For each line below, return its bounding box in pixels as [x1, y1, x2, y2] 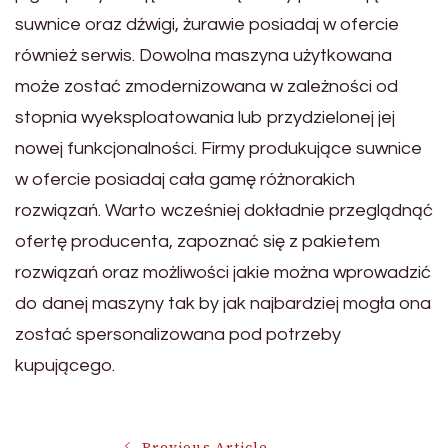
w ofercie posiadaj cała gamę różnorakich [15, 169, 355, 189]
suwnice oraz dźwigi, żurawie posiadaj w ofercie [15, 14, 399, 34]
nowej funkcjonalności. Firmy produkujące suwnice [15, 138, 422, 158]
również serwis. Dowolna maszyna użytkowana [15, 45, 392, 65]
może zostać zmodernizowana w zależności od [15, 76, 398, 96]
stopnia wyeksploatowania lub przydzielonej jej [15, 107, 395, 127]
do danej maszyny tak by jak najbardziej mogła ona [15, 293, 431, 313]
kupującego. [15, 355, 115, 375]
